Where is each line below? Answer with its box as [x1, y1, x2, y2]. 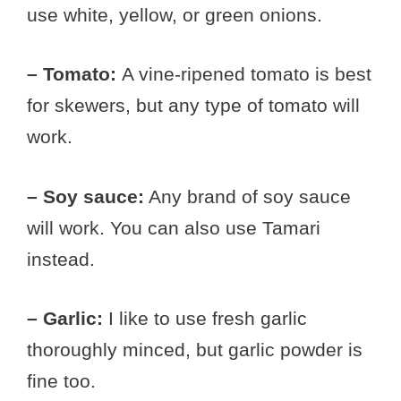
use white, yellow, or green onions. [27, 4, 322, 25]
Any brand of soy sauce [144, 185, 351, 207]
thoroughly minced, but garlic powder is [27, 339, 363, 360]
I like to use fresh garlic [108, 308, 307, 328]
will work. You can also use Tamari [27, 217, 320, 238]
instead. [27, 248, 95, 269]
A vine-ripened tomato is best [116, 64, 371, 84]
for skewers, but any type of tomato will [27, 95, 360, 115]
